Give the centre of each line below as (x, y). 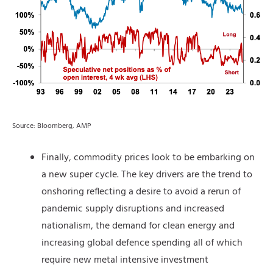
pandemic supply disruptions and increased (133, 209)
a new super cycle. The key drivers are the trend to (147, 175)
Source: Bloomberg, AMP (52, 126)
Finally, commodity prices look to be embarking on (148, 158)
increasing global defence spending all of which (142, 243)
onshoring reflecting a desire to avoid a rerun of (141, 192)
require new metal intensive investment (125, 261)
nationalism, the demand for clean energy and (138, 226)
